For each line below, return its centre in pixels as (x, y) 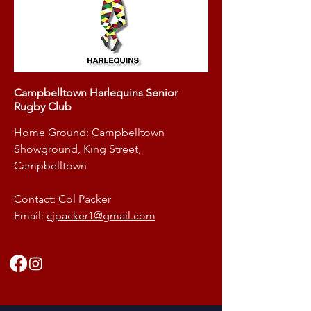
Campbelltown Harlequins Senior (96, 93)
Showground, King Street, (77, 149)
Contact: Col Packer (62, 199)
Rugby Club (43, 107)
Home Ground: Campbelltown (89, 132)
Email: (30, 216)
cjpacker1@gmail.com (101, 216)
